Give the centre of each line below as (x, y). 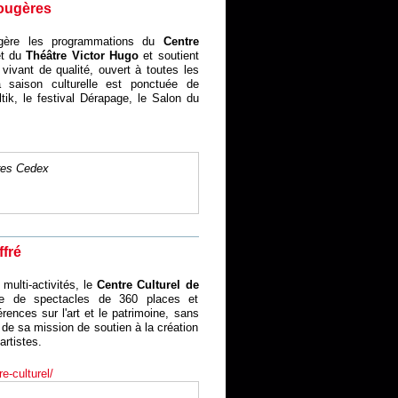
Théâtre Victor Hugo (82, 56)
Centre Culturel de (148, 285)
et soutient (168, 56)
